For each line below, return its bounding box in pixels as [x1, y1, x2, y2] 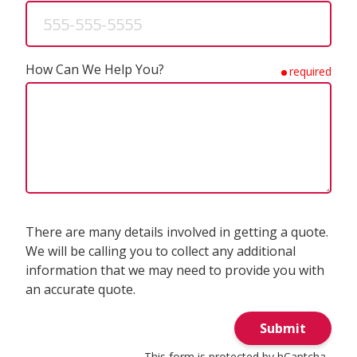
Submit [260, 319, 306, 337]
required [289, 63, 331, 79]
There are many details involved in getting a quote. [25, 223, 328, 241]
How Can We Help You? [25, 61, 164, 79]
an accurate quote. [25, 280, 135, 299]
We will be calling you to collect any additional [25, 242, 296, 261]
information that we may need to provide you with [25, 261, 324, 280]
